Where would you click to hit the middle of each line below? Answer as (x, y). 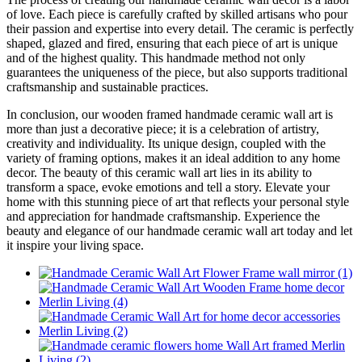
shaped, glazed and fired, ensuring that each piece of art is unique (172, 44)
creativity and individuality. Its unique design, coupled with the (166, 144)
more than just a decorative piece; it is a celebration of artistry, (163, 129)
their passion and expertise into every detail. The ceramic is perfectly (180, 29)
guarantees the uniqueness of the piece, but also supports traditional (177, 73)
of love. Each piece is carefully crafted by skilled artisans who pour (177, 15)
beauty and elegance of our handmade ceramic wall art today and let (179, 231)
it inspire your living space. (75, 246)
